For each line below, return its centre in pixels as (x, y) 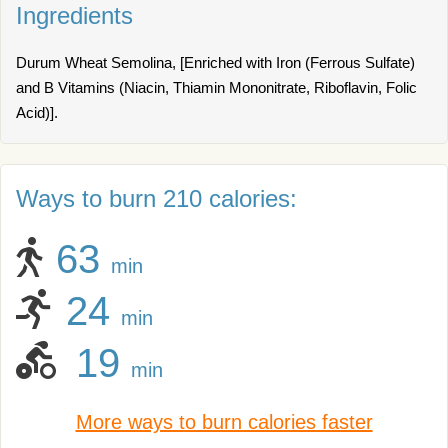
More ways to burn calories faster (224, 422)
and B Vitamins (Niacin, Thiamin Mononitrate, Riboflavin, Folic (216, 87)
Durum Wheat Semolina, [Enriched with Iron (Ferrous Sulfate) (215, 62)
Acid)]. (37, 112)
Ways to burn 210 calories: (156, 198)
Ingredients (74, 15)
